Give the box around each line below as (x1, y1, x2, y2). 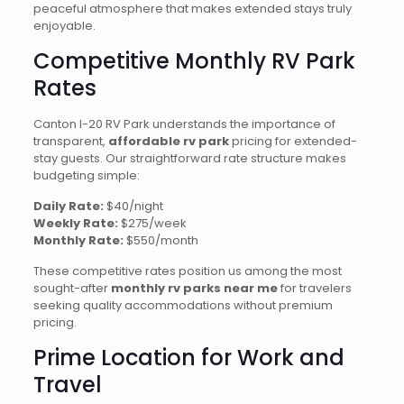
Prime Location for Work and (32, 343, 344, 372)
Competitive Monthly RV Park (32, 46, 355, 76)
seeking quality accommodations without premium (32, 297, 333, 314)
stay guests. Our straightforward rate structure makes (32, 150, 346, 167)
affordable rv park (107, 133, 229, 150)
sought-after (32, 280, 111, 297)
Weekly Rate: (32, 215, 118, 232)
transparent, (32, 133, 108, 150)
